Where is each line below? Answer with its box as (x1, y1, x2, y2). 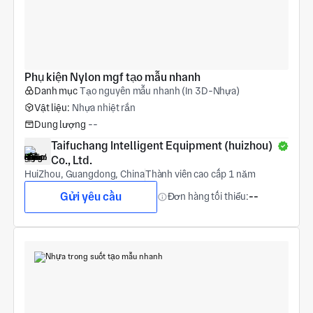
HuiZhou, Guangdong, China (24, 168, 145, 180)
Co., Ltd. (50, 154, 92, 168)
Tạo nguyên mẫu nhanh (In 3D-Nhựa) (79, 85, 240, 96)
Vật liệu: (34, 101, 70, 113)
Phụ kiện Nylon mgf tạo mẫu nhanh (24, 70, 201, 84)
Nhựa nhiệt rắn (71, 101, 136, 113)
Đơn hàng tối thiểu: (167, 191, 249, 203)
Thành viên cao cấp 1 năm (145, 168, 256, 180)
